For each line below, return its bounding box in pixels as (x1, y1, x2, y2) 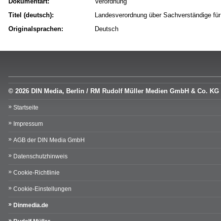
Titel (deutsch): (8, 11, 54, 19)
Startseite (13, 104, 38, 111)
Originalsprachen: (8, 25, 63, 33)
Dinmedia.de (13, 202, 48, 209)
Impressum (13, 120, 43, 128)
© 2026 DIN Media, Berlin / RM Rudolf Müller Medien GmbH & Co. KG (8, 87, 219, 95)
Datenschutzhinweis (13, 153, 68, 160)
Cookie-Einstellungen (13, 185, 72, 193)
